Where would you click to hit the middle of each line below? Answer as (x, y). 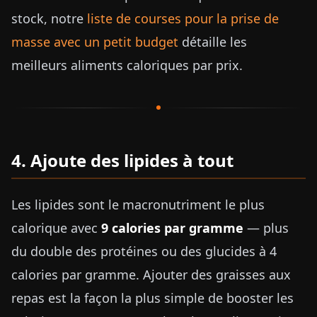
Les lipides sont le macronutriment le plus (138, 204)
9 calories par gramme (172, 228)
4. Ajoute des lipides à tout (122, 160)
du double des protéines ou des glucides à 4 (144, 251)
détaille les (213, 42)
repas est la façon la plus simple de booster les (152, 298)
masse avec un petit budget (95, 42)
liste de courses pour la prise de (183, 18)
